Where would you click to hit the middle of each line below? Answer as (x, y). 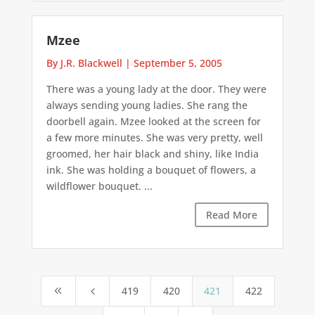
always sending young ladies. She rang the (147, 105)
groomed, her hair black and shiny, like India (152, 154)
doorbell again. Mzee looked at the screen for (153, 122)
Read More (232, 215)
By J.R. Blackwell (84, 63)
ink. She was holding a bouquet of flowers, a (151, 170)
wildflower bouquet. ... (99, 186)
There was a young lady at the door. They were (156, 89)
